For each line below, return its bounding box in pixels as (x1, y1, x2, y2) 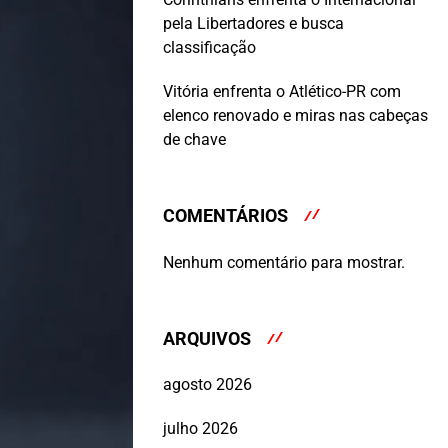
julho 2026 (163, 419, 238, 439)
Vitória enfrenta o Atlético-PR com (163, 82, 401, 102)
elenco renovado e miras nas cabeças (163, 106, 428, 126)
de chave (163, 130, 226, 150)
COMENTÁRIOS (163, 205, 288, 227)
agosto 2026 (163, 375, 252, 395)
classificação (163, 38, 256, 58)
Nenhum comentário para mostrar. (163, 252, 405, 272)
